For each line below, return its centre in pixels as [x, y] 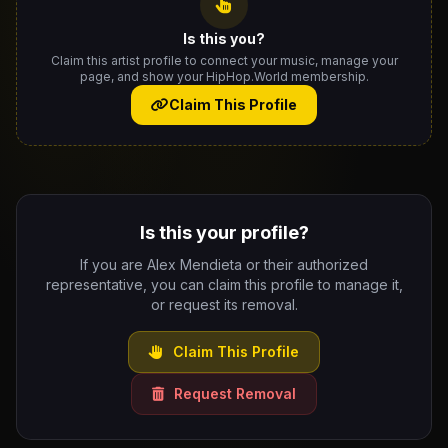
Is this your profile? [224, 232]
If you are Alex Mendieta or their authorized [224, 264]
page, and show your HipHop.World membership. [224, 76]
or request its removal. [224, 304]
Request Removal [233, 393]
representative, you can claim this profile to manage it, [224, 284]
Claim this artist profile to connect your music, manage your [224, 60]
